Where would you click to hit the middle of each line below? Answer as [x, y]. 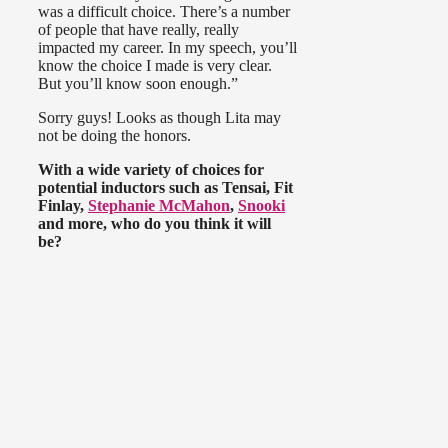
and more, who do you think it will [154, 224]
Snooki [261, 206]
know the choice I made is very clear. [155, 66]
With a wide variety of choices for [151, 170]
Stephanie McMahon [159, 206]
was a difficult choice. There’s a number [164, 12]
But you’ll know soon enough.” [138, 84]
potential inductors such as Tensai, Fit [165, 188]
